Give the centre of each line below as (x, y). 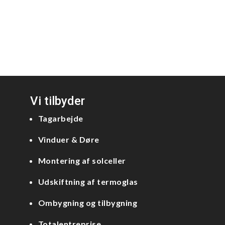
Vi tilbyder (58, 101)
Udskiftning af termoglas (88, 182)
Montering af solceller (82, 160)
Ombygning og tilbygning (87, 203)
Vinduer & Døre (69, 139)
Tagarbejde (61, 118)
